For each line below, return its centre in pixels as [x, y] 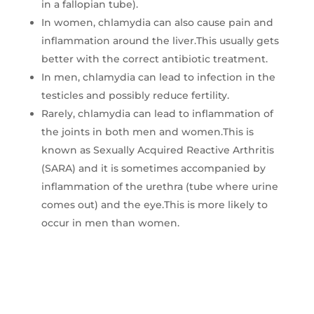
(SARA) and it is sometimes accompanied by [153, 169]
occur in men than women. [110, 223]
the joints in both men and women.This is [147, 132]
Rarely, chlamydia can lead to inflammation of [157, 114]
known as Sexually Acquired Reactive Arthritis [157, 150]
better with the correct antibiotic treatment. [154, 59]
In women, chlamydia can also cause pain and [157, 23]
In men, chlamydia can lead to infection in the [158, 77]
